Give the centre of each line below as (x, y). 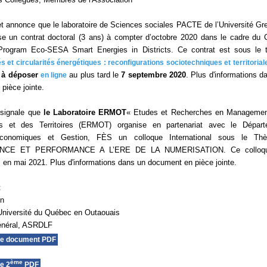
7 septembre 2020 (153, 75)
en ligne (54, 75)
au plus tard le (94, 75)
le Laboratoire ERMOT (85, 112)
